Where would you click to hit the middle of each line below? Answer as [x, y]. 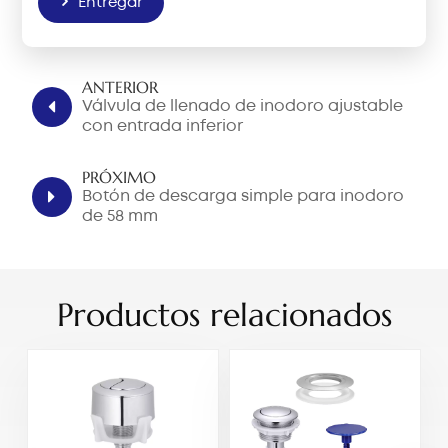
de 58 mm [120, 217]
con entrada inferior [163, 127]
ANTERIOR [120, 87]
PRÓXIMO [119, 177]
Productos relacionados [224, 315]
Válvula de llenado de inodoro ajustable [243, 107]
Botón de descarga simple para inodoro [243, 197]
